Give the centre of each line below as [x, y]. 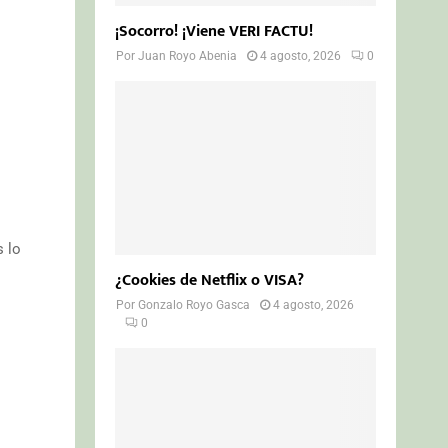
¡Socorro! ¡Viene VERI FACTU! [214, 31]
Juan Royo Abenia [188, 55]
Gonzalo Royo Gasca [194, 304]
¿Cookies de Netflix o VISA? [210, 280]
